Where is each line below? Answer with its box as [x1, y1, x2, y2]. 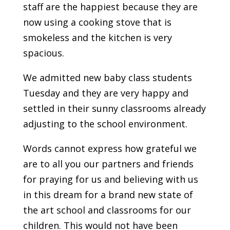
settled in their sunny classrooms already [23, 102, 206, 115]
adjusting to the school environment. [23, 118, 187, 130]
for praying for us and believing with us [23, 173, 198, 186]
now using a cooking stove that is [23, 16, 171, 29]
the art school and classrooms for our [23, 204, 191, 217]
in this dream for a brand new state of [23, 188, 193, 201]
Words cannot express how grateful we [23, 142, 197, 155]
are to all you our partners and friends [23, 158, 194, 170]
